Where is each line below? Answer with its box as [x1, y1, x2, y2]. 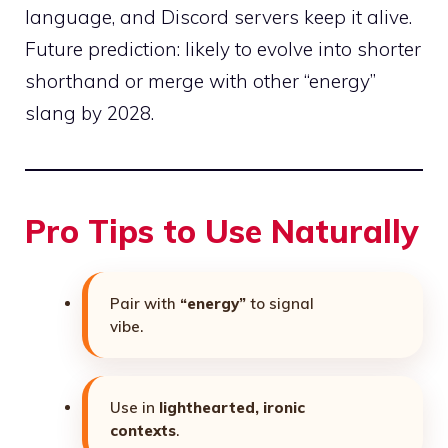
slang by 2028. [25, 101, 154, 126]
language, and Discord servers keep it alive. [25, 5, 412, 30]
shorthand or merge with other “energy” [25, 69, 376, 94]
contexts [110, 421, 176, 441]
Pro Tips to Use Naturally [25, 211, 419, 252]
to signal [246, 294, 314, 314]
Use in [110, 398, 159, 418]
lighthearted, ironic [159, 398, 305, 418]
